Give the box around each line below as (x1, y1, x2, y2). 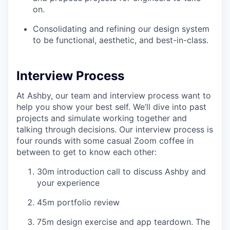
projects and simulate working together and (16, 113, 187, 123)
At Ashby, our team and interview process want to (16, 90, 211, 101)
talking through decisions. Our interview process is (16, 124, 213, 135)
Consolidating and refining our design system (33, 24, 209, 34)
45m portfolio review (37, 197, 120, 207)
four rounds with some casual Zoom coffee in (16, 136, 194, 146)
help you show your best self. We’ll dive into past (16, 102, 206, 112)
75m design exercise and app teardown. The (37, 217, 210, 227)
